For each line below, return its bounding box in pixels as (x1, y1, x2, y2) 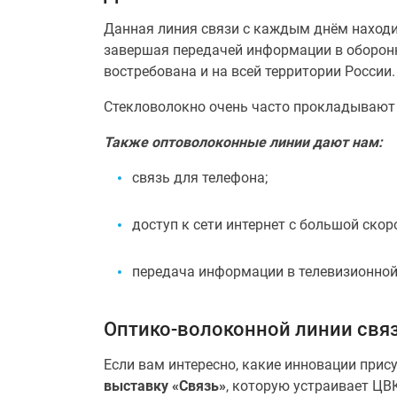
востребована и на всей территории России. (104, 63, 395, 80)
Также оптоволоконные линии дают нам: (104, 134, 383, 151)
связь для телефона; (132, 169, 268, 186)
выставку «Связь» (104, 378, 226, 394)
